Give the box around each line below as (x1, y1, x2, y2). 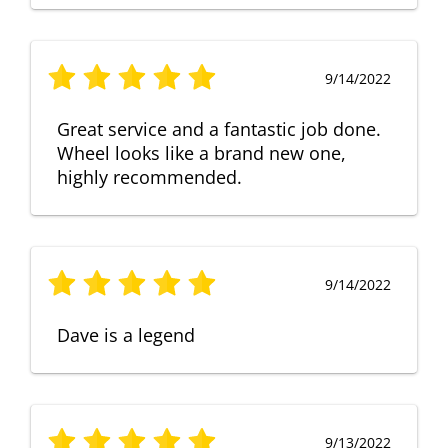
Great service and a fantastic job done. (57, 116, 381, 141)
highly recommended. (57, 164, 242, 189)
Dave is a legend (57, 322, 195, 347)
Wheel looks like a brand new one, (57, 140, 346, 165)
